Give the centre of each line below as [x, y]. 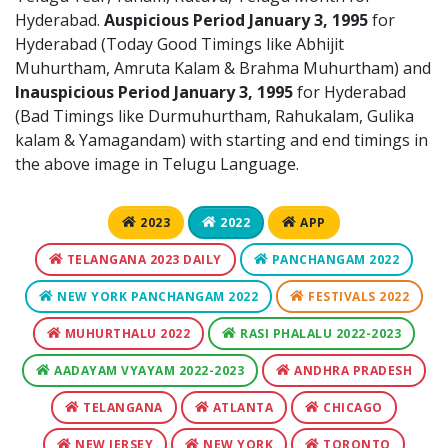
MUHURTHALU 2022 [126, 333]
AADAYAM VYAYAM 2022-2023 [147, 370]
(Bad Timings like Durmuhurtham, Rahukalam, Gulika [214, 115]
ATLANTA [241, 407]
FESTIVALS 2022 [356, 296]
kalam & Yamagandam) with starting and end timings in [221, 139]
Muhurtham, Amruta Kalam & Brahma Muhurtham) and [223, 67]
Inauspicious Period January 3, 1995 [154, 91]
